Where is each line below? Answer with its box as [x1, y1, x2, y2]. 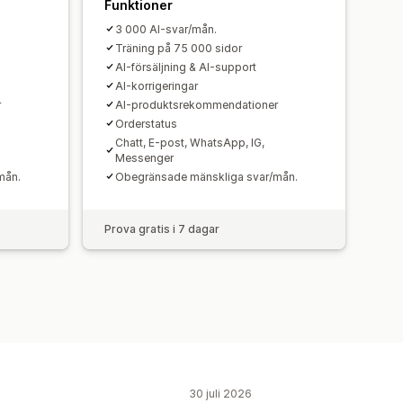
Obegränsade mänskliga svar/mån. [115, 169, 298, 184]
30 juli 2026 [189, 386, 252, 400]
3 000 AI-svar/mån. [115, 22, 217, 36]
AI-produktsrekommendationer [115, 97, 278, 112]
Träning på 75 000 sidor [115, 40, 242, 55]
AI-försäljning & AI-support [115, 59, 256, 74]
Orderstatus [115, 116, 177, 130]
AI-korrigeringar [115, 78, 198, 93]
